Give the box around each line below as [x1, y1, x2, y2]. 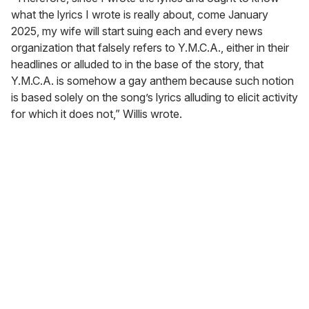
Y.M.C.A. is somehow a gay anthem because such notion [11, 73, 294, 88]
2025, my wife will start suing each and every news [11, 23, 263, 38]
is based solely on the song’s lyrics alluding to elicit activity [11, 90, 298, 104]
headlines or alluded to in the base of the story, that [11, 57, 263, 71]
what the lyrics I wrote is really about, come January [11, 7, 268, 21]
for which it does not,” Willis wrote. [11, 106, 182, 121]
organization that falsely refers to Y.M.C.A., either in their [11, 40, 289, 54]
